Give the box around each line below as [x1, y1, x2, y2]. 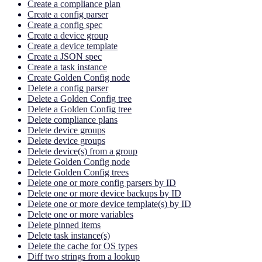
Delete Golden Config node [27, 156, 130, 167]
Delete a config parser [27, 82, 108, 93]
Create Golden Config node [27, 72, 130, 82]
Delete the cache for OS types [27, 240, 137, 251]
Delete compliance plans [27, 114, 118, 125]
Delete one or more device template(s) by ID [27, 198, 191, 209]
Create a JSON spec [27, 51, 102, 61]
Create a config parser [27, 9, 108, 19]
